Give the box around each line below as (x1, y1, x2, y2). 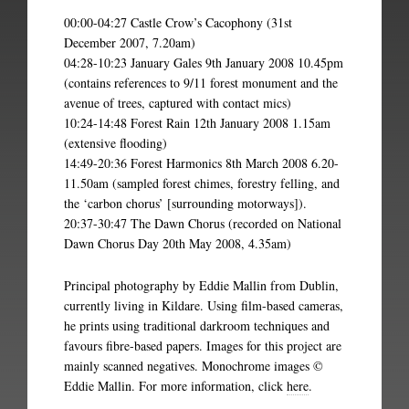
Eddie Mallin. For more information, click (64, 377, 287, 395)
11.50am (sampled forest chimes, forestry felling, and (64, 174, 340, 193)
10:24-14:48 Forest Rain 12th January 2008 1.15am (64, 114, 330, 132)
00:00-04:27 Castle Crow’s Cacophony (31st (64, 14, 292, 32)
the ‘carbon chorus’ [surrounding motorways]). (64, 194, 307, 213)
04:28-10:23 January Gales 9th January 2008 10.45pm (64, 54, 343, 72)
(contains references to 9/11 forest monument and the (64, 74, 338, 92)
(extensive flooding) (64, 134, 167, 152)
